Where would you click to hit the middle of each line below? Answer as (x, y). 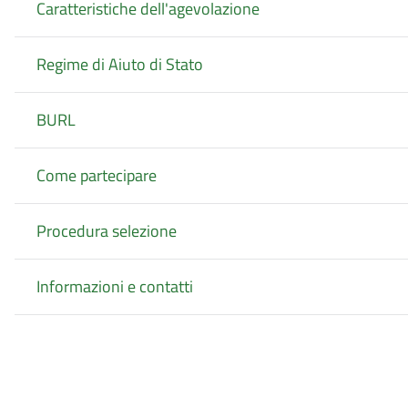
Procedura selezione (107, 231)
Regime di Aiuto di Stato (120, 65)
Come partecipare (97, 176)
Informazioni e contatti (115, 287)
